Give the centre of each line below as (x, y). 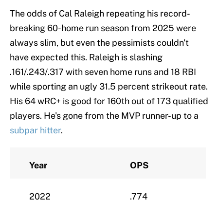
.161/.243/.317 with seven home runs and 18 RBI (103, 72)
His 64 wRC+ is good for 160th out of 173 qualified (109, 101)
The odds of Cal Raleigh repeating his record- (100, 13)
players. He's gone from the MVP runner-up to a (104, 115)
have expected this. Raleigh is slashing (86, 57)
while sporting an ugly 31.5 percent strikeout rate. (109, 86)
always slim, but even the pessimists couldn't (99, 42)
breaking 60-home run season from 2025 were (103, 28)
